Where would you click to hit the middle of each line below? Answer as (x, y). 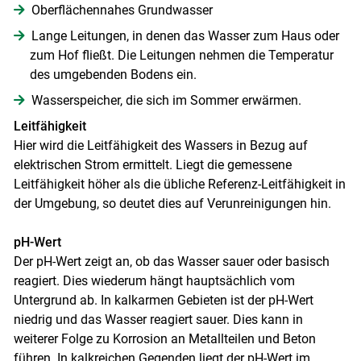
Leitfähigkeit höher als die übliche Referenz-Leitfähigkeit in (179, 185)
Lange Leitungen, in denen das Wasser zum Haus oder (185, 36)
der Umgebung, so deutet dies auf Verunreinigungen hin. (172, 204)
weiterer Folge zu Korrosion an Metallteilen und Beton (164, 339)
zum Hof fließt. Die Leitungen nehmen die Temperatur (181, 56)
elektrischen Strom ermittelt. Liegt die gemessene (152, 165)
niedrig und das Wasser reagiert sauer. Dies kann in (158, 320)
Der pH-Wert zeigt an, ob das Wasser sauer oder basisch (171, 262)
